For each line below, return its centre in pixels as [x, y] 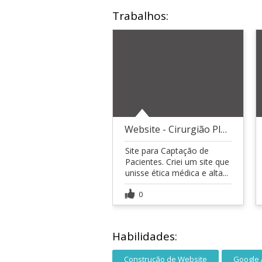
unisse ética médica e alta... [177, 173]
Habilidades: [145, 236]
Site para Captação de [167, 150]
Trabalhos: [140, 16]
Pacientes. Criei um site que [177, 161]
